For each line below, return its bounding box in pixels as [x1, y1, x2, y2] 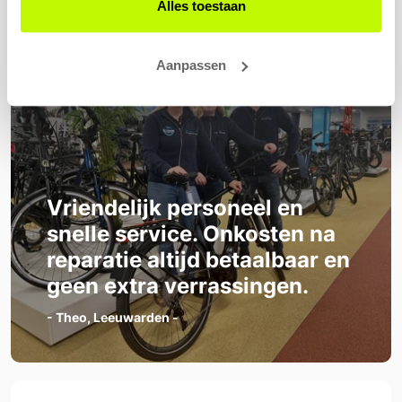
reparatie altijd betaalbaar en [47, 247, 350, 274]
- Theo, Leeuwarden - [47, 310, 179, 326]
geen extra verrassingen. [47, 273, 309, 300]
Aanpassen [155, 57, 226, 73]
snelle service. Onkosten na [47, 221, 336, 248]
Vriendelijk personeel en [47, 195, 303, 222]
